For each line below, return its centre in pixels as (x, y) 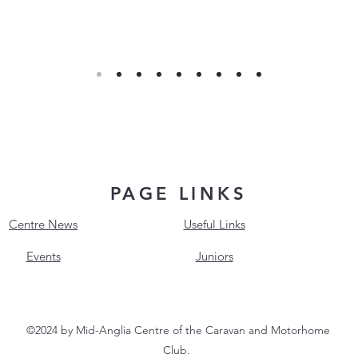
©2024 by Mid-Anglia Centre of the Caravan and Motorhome (178, 330)
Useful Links (214, 224)
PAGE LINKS (179, 194)
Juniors (214, 256)
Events (43, 256)
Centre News (43, 224)
